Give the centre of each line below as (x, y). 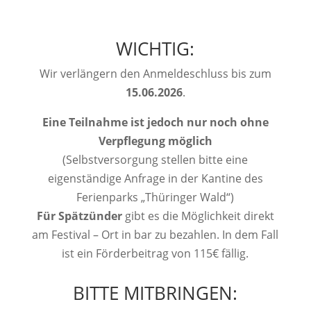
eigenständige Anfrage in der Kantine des (155, 179)
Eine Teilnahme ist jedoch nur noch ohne (155, 123)
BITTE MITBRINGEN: (155, 293)
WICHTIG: (155, 49)
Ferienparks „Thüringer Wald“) (155, 197)
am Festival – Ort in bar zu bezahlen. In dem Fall (155, 235)
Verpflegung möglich (155, 141)
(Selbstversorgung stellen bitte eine (155, 160)
